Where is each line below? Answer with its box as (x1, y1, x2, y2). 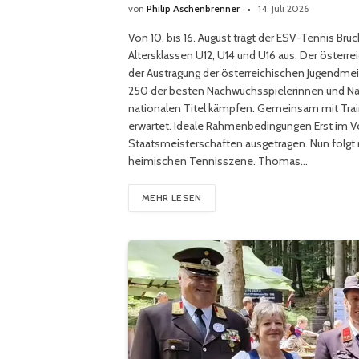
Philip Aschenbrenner (147, 2, 240, 14)
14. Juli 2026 (258, 2, 309, 14)
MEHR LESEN (142, 191, 202, 204)
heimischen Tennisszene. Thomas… (128, 153, 308, 168)
